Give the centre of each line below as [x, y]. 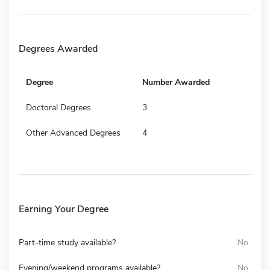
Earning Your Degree [64, 209]
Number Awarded [176, 82]
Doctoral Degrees [58, 107]
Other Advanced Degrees [73, 133]
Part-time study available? [67, 242]
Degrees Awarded [58, 49]
